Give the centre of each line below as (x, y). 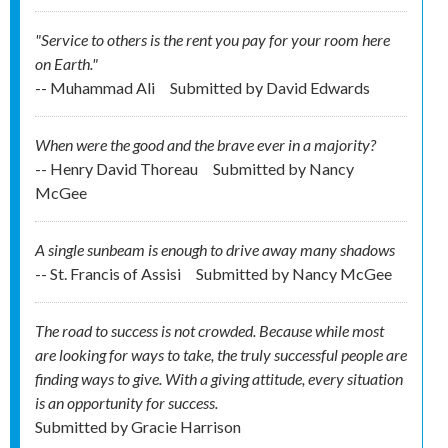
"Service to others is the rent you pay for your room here (212, 40)
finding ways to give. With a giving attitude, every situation (219, 379)
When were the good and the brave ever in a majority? (205, 145)
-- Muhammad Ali (96, 88)
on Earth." (66, 64)
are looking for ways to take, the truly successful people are (221, 355)
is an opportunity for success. (126, 403)
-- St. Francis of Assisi (109, 274)
